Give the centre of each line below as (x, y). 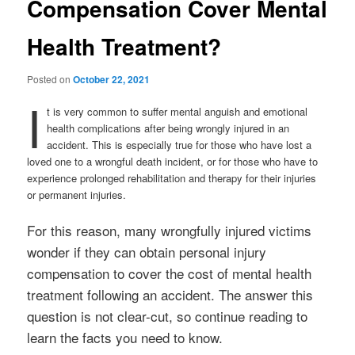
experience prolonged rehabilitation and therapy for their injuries (172, 178)
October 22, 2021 (112, 79)
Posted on (50, 79)
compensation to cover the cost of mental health (170, 273)
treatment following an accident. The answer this (170, 295)
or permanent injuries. (77, 195)
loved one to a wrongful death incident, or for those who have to (173, 162)
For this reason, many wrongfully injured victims (170, 231)
